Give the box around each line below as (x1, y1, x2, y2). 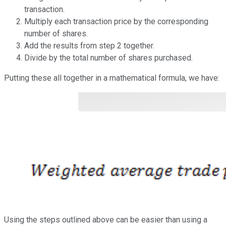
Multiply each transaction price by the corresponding (24, 17, 208, 27)
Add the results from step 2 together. (24, 41, 154, 51)
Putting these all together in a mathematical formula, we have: (4, 73, 219, 83)
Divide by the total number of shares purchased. (24, 53, 193, 63)
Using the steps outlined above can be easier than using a (4, 215, 207, 225)
